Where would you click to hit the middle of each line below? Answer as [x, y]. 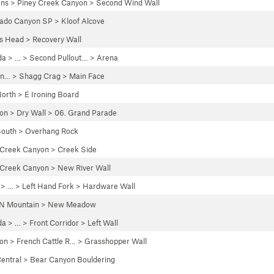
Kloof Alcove [83, 21]
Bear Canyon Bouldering [72, 259]
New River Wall [84, 168]
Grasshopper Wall [116, 241]
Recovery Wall [57, 39]
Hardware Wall [109, 186]
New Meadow [72, 204]
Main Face [87, 76]
